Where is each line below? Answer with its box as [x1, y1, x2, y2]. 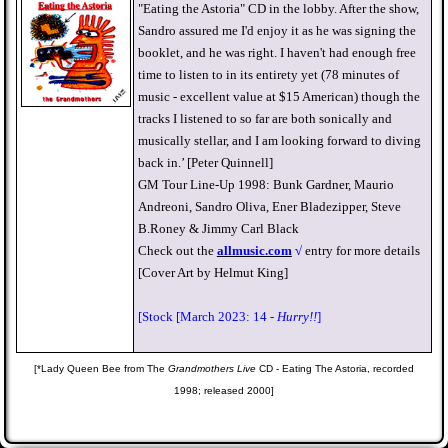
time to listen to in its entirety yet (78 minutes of [137, 67, 399, 82]
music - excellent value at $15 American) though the [137, 89, 420, 104]
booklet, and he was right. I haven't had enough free [137, 45, 416, 60]
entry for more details [304, 243, 420, 258]
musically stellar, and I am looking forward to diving [137, 133, 421, 148]
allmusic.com [216, 243, 292, 258]
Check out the [137, 243, 217, 258]
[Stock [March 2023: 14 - [137, 309, 277, 324]
